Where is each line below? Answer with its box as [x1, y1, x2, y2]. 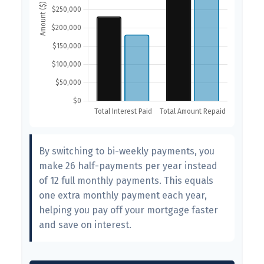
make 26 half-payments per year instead [39, 160, 217, 172]
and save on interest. [39, 219, 131, 231]
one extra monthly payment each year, [39, 190, 207, 202]
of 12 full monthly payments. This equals [39, 175, 213, 187]
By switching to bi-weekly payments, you [39, 146, 214, 157]
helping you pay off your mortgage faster [39, 204, 218, 216]
